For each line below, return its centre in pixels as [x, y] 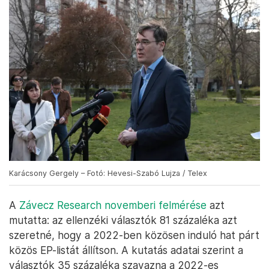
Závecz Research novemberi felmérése [113, 205]
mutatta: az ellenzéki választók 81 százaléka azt [123, 220]
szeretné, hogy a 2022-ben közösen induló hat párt [134, 235]
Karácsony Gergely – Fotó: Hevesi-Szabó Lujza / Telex [108, 173]
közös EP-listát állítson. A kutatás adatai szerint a [126, 250]
